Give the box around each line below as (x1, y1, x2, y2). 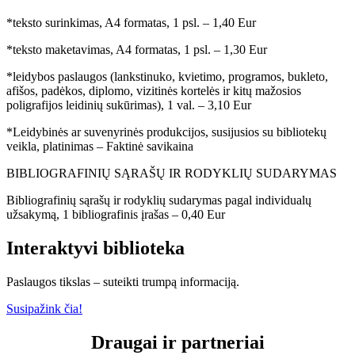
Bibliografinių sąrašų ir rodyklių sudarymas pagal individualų (6, 193, 311, 208)
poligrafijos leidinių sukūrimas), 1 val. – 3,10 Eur (6, 98, 251, 113)
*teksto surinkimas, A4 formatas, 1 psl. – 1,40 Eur (6, 16, 256, 30)
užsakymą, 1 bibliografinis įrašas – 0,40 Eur (6, 208, 225, 222)
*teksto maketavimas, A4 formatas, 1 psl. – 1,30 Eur (6, 43, 267, 57)
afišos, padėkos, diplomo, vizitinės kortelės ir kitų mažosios (6, 84, 301, 98)
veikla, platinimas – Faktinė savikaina (6, 139, 193, 154)
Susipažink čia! (6, 302, 82, 316)
